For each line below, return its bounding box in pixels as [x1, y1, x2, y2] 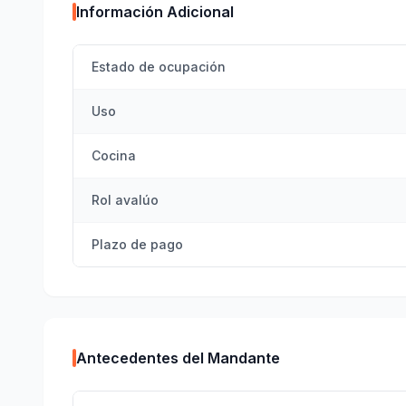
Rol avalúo [92, 192, 159, 208]
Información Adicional [76, 3, 234, 21]
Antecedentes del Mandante [76, 349, 280, 367]
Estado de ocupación [92, 59, 226, 74]
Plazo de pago [92, 237, 183, 252]
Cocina [92, 148, 136, 163]
